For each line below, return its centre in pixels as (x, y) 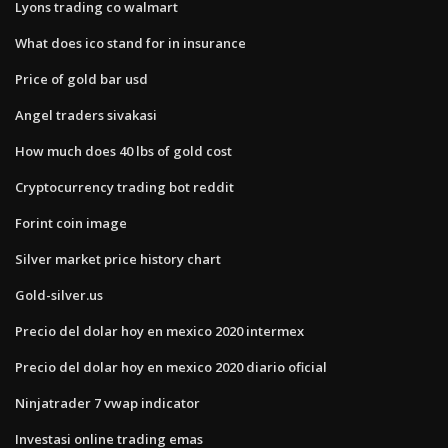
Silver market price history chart (118, 258)
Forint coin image (71, 222)
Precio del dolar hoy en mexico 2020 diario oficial (171, 366)
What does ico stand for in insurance (130, 42)
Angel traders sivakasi (86, 114)
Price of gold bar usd (81, 78)
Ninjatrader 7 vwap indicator (107, 402)
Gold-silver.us (59, 294)
